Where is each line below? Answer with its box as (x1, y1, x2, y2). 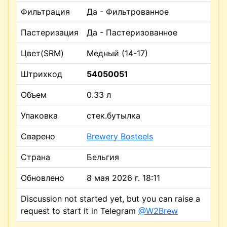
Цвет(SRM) (21, 48, 64, 58)
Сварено (21, 131, 55, 141)
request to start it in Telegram (21, 205, 138, 216)
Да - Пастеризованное (87, 27, 177, 37)
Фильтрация (21, 6, 70, 17)
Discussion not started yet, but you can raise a (21, 193, 200, 204)
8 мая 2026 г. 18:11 (87, 172, 160, 183)
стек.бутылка (87, 110, 140, 121)
